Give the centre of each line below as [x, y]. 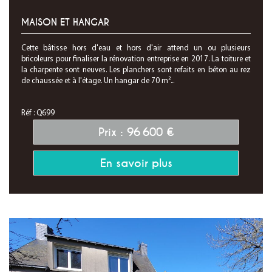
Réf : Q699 [38, 113]
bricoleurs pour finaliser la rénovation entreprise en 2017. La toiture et [136, 59]
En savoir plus [136, 163]
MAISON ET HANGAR [65, 22]
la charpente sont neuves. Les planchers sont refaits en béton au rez [136, 70]
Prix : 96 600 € [136, 132]
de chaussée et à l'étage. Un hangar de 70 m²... [98, 81]
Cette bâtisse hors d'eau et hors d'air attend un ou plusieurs [136, 48]
